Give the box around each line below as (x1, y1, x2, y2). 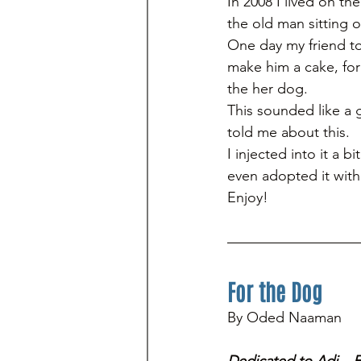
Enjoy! (227, 189, 268, 206)
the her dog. (227, 80, 312, 98)
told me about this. (227, 123, 354, 141)
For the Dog (227, 276, 322, 305)
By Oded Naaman (227, 309, 342, 326)
